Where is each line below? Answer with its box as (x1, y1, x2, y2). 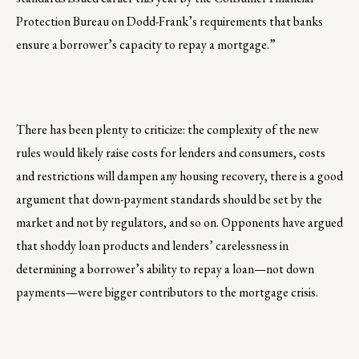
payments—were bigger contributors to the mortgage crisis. (16, 283, 318, 301)
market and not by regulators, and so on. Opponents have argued (16, 213, 343, 231)
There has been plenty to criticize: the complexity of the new (16, 120, 319, 138)
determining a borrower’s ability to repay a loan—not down (16, 260, 314, 277)
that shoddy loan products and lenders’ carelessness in (16, 236, 288, 254)
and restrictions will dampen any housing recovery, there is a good (16, 167, 343, 184)
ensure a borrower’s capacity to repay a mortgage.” (16, 35, 276, 53)
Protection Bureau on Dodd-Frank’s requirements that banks (16, 12, 323, 30)
